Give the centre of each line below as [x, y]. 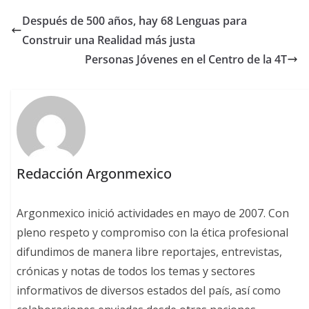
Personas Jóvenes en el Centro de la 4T [186, 60]
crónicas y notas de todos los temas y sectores [136, 271]
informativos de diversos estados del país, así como [149, 290]
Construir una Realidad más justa [109, 40]
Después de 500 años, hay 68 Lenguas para [134, 21]
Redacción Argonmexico [94, 173]
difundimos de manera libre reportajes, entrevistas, [150, 251]
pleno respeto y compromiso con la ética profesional [153, 232]
